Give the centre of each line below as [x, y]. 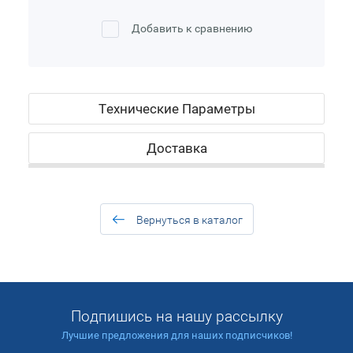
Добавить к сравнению [190, 28]
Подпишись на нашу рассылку [176, 316]
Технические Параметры [176, 108]
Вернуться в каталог [189, 219]
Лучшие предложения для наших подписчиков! [176, 335]
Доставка [176, 148]
